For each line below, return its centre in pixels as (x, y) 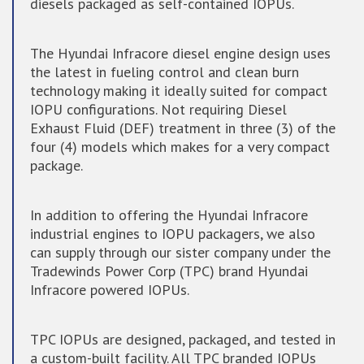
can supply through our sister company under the (180, 252)
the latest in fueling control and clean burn (165, 72)
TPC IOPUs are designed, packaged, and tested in (183, 339)
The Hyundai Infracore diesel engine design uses (180, 53)
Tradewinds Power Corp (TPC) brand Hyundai (169, 271)
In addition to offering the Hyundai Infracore (169, 215)
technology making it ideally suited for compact (179, 91)
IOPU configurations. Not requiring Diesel (158, 109)
